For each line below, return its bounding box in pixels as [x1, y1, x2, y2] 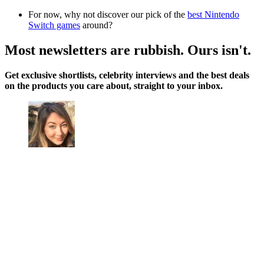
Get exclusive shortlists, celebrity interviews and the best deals [5, 70, 249, 81]
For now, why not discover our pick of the [28, 9, 187, 20]
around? [80, 20, 113, 31]
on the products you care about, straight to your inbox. [5, 81, 223, 91]
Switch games [28, 20, 80, 31]
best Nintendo [187, 9, 239, 20]
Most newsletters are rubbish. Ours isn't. [5, 42, 251, 58]
